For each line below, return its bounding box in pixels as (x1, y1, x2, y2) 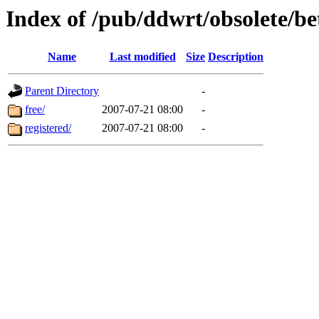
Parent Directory (25, 85, 99, 98)
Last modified (109, 51, 176, 63)
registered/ (25, 122, 71, 135)
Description (208, 51, 263, 63)
